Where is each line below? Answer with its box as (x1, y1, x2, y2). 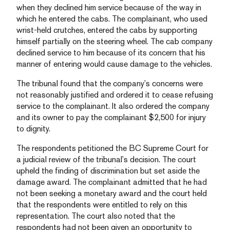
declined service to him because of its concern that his (16, 48, 205, 57)
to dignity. (16, 124, 50, 133)
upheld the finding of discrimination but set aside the (16, 166, 200, 176)
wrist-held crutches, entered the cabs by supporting (16, 25, 197, 35)
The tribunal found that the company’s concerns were (16, 79, 203, 88)
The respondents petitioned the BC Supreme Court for (16, 143, 208, 153)
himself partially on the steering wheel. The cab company (16, 36, 213, 46)
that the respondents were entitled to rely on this (16, 200, 187, 209)
